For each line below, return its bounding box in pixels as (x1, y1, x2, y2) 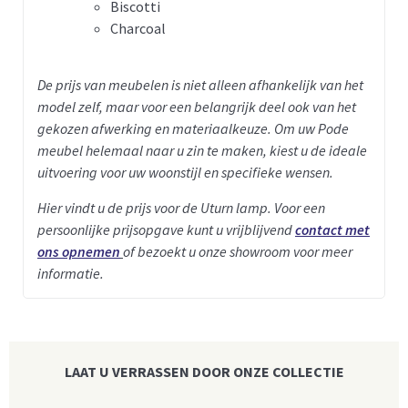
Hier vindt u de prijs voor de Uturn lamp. (37, 198, 274, 217)
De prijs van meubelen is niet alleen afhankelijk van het (37, 76, 363, 95)
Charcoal (110, 18, 166, 37)
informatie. (37, 263, 104, 282)
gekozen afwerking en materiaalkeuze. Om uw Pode (37, 119, 349, 138)
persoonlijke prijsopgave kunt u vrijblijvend (37, 219, 295, 239)
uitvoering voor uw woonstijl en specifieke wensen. (37, 163, 336, 182)
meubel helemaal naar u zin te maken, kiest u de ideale (37, 141, 367, 160)
